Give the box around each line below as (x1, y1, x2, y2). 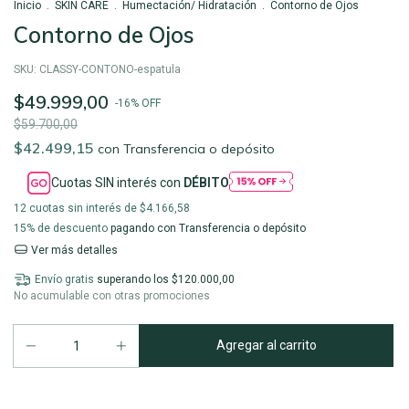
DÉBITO (184, 175, 230, 191)
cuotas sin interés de (29, 201, 140, 215)
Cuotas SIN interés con (51, 175, 184, 191)
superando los (96, 273, 172, 287)
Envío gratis (34, 273, 94, 287)
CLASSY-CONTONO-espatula (39, 62, 181, 76)
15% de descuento (14, 221, 108, 235)
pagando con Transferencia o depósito (108, 221, 306, 235)
